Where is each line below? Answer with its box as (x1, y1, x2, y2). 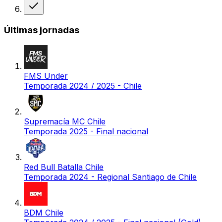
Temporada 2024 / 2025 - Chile (24, 80, 142, 91)
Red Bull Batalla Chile (24, 162, 104, 172)
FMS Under (24, 70, 68, 81)
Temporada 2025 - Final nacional (24, 126, 148, 136)
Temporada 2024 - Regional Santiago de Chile (24, 171, 197, 182)
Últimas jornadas (4, 24, 79, 36)
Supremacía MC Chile (24, 116, 106, 126)
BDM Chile (24, 207, 63, 218)
